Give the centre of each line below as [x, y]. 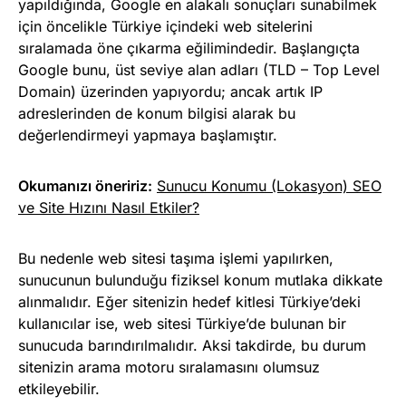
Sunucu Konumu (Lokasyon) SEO [269, 186]
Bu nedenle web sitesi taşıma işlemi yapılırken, [176, 259]
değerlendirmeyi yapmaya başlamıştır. [148, 135]
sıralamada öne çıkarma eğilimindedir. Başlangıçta [189, 48]
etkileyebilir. [59, 389]
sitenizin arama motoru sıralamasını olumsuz [169, 367]
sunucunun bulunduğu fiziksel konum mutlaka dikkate [200, 280]
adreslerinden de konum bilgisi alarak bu [157, 114]
